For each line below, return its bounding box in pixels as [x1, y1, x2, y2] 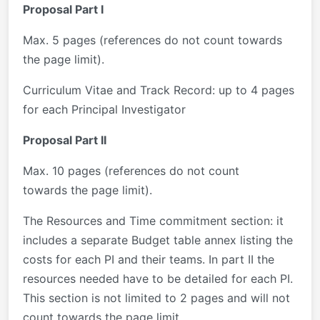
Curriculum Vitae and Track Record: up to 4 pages [23, 82, 294, 97]
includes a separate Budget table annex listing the [23, 232, 293, 247]
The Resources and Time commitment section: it [23, 213, 284, 228]
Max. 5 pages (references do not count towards [23, 32, 282, 47]
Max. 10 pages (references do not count [23, 163, 239, 178]
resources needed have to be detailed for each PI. [23, 271, 293, 286]
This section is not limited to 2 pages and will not [23, 290, 290, 305]
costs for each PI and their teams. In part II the [23, 251, 274, 266]
